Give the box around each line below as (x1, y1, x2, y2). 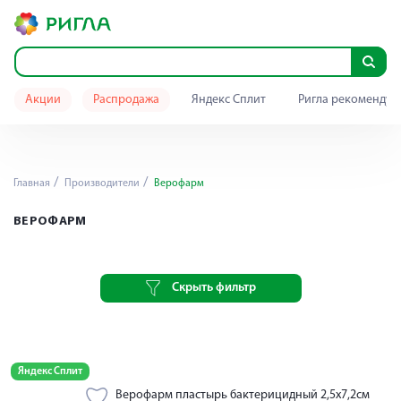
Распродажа (93, 93, 159, 107)
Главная (13, 178, 50, 189)
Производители (62, 178, 140, 189)
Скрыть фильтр (171, 281, 256, 294)
